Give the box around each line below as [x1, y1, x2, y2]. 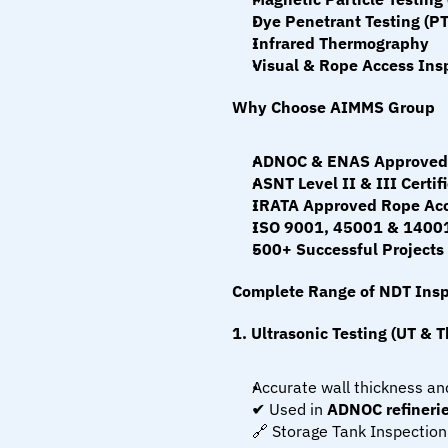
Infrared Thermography [252, 33, 429, 53]
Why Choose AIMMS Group [232, 97, 435, 117]
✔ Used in [252, 399, 327, 419]
